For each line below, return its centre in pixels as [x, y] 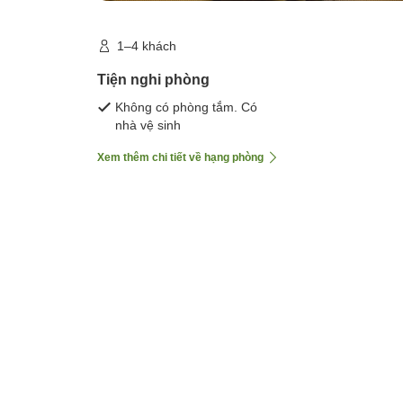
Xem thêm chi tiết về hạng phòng [180, 158]
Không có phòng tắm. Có [186, 107]
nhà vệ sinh [148, 125]
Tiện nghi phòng [153, 80]
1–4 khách [147, 46]
